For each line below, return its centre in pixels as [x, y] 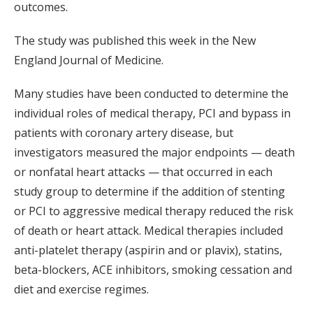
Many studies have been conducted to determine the [151, 94]
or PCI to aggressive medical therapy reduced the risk [154, 211]
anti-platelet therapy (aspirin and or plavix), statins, [148, 250]
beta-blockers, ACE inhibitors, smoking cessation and [153, 270]
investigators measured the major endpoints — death [154, 153]
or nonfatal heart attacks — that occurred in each [143, 172]
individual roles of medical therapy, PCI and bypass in [152, 114]
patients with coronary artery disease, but [124, 133]
